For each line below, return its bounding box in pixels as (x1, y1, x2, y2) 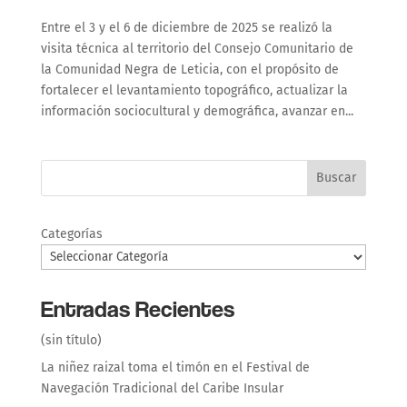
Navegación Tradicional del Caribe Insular (40, 380, 283, 396)
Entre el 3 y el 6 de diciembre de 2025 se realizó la (40, 19, 333, 35)
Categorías (40, 225, 103, 242)
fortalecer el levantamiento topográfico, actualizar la (40, 82, 348, 98)
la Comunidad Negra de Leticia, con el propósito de (40, 61, 339, 77)
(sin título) (40, 332, 102, 348)
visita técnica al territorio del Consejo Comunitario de (40, 40, 353, 56)
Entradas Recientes (40, 293, 234, 323)
